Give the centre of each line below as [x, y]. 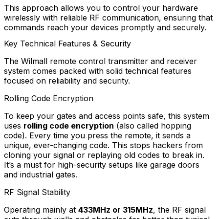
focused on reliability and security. [67, 81]
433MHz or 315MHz [116, 210]
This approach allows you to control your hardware [101, 8]
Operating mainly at [41, 210]
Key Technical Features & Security [67, 44]
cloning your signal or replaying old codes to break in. [104, 155]
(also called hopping [153, 126]
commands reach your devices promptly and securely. [105, 27]
